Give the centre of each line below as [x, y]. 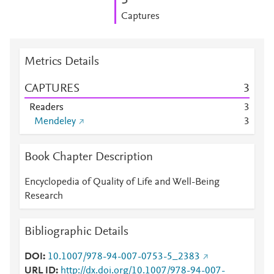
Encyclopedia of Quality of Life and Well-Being [122, 182]
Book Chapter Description [89, 157]
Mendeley [55, 122]
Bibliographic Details [76, 232]
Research [44, 196]
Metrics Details [62, 62]
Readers [46, 108]
